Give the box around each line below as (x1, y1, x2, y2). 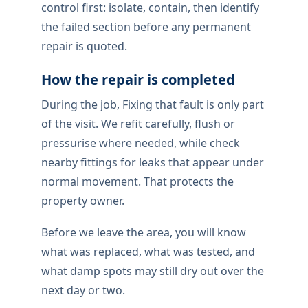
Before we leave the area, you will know (41, 225, 246, 241)
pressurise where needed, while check (41, 135, 240, 151)
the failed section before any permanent (41, 19, 251, 35)
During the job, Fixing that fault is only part (41, 97, 264, 113)
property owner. (41, 193, 124, 209)
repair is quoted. (41, 38, 127, 54)
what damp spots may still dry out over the (41, 263, 264, 279)
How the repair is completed (41, 70, 235, 89)
